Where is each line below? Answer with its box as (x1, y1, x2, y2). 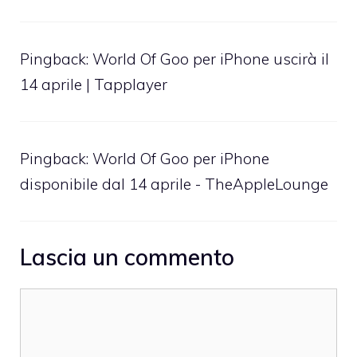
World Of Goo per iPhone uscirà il (92, 49, 329, 69)
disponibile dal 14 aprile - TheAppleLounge (20, 174, 328, 194)
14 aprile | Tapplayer (20, 74, 167, 94)
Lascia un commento (20, 243, 234, 272)
